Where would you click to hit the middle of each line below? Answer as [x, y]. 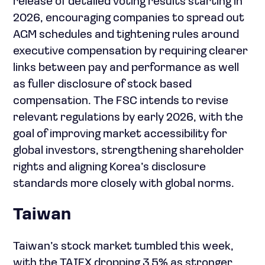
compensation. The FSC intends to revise [121, 101]
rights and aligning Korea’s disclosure [109, 167]
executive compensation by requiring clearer [130, 51]
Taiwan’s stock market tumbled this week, [123, 247]
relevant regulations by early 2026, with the [128, 117]
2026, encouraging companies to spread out [129, 18]
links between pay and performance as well [126, 68]
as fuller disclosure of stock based [102, 84]
